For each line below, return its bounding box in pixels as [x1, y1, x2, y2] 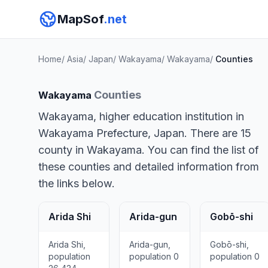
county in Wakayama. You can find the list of [38, 144, 259, 156]
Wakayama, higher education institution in [38, 110, 244, 123]
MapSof [57, 12, 103, 26]
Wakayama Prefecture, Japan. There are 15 [38, 127, 251, 139]
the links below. [38, 177, 115, 190]
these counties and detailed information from [38, 160, 259, 173]
